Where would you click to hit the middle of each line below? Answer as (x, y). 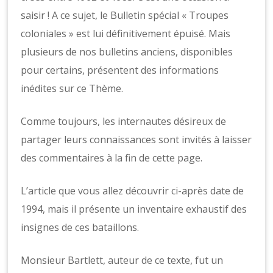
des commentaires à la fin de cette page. (112, 158)
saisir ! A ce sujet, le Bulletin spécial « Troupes (125, 15)
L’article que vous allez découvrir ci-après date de (133, 190)
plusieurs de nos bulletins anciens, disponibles (127, 51)
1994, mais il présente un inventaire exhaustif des (134, 209)
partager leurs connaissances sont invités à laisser (136, 139)
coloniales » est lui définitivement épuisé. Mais (126, 33)
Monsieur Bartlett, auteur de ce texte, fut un (122, 260)
